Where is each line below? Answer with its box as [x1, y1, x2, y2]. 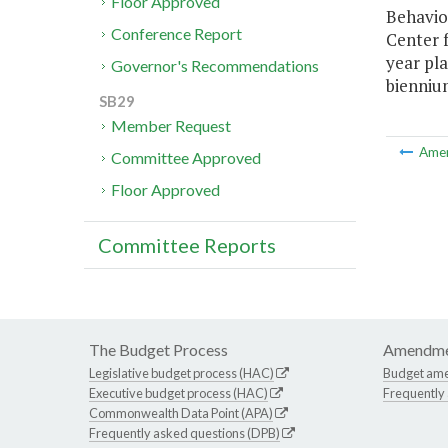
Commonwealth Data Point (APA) [89, 405, 273, 422]
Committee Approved [111, 148, 262, 168]
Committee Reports [98, 233, 276, 258]
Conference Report [111, 24, 243, 44]
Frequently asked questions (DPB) [89, 425, 280, 442]
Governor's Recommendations [111, 56, 320, 76]
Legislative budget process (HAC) [89, 365, 274, 382]
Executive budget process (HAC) [89, 385, 268, 402]
